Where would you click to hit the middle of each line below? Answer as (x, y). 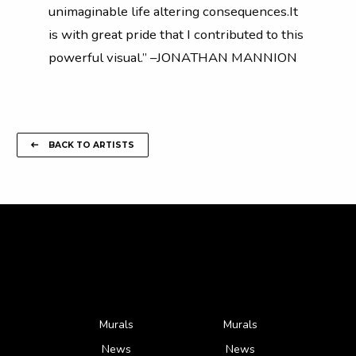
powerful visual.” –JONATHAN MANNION (173, 57)
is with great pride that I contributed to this (176, 34)
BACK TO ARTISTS (90, 145)
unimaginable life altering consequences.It (173, 11)
